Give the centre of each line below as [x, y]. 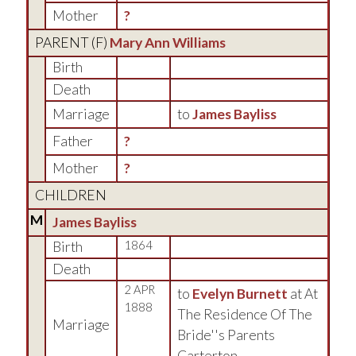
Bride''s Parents [226, 335]
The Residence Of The [245, 314]
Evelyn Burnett [240, 294]
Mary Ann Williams [168, 43]
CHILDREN [71, 195]
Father [73, 141]
